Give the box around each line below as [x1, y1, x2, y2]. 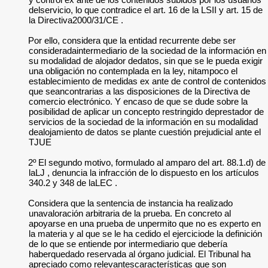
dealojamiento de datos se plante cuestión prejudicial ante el [29, 127, 261, 137]
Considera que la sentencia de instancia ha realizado [28, 198, 233, 208]
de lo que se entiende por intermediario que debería [29, 239, 227, 249]
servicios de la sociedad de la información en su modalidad [29, 117, 258, 127]
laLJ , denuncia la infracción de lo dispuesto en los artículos [29, 167, 259, 178]
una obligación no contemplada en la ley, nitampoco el [29, 66, 237, 76]
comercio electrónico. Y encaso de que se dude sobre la [29, 96, 248, 106]
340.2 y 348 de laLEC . [29, 178, 117, 188]
